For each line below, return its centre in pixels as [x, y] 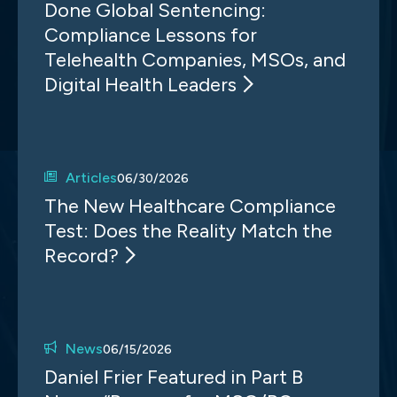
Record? [82, 256]
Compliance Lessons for [151, 35]
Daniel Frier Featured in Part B [174, 377]
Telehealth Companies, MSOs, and [195, 60]
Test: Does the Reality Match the [188, 231]
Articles [91, 178]
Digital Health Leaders [140, 85]
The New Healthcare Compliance [190, 206]
